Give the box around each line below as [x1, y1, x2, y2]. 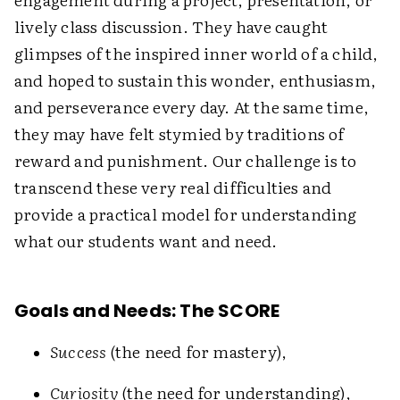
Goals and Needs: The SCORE [14, 298, 280, 323]
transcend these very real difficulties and [14, 175, 332, 199]
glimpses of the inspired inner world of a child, [14, 41, 379, 65]
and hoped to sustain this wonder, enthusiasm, [14, 68, 377, 92]
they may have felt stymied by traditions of [14, 121, 345, 146]
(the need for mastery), [106, 339, 287, 363]
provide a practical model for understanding [14, 202, 357, 226]
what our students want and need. [14, 229, 278, 253]
